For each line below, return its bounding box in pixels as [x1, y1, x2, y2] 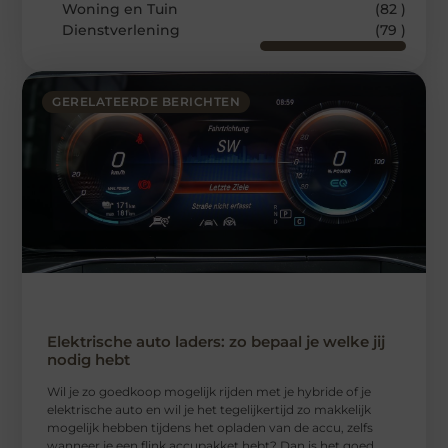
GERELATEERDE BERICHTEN [52, 94, 241, 110]
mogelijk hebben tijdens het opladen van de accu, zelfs [47, 419, 374, 435]
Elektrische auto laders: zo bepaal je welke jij [47, 331, 386, 351]
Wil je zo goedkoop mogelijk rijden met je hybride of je [47, 383, 372, 399]
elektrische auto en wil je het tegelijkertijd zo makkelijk [47, 401, 372, 417]
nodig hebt [47, 349, 131, 369]
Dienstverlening [62, 21, 181, 40]
